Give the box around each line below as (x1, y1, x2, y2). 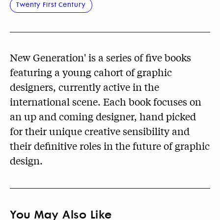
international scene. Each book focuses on (10, 95, 201, 109)
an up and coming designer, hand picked (10, 110, 196, 123)
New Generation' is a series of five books (10, 51, 191, 64)
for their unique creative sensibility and (10, 124, 190, 138)
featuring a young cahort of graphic (10, 65, 172, 79)
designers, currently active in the (10, 80, 159, 94)
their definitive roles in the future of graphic (10, 139, 210, 153)
